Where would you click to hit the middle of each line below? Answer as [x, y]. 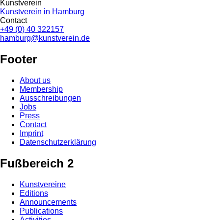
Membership [41, 89]
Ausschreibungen [50, 98]
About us [35, 81]
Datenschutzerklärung [58, 142]
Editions [34, 193]
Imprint [31, 134]
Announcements [48, 202]
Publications [41, 211]
